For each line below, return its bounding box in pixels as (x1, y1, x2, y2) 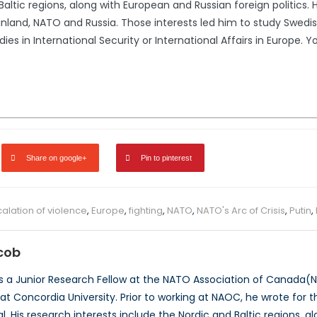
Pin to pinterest (141, 154, 192, 163)
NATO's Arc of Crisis (197, 204, 285, 218)
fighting (129, 204, 163, 218)
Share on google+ (26, 154, 86, 163)
